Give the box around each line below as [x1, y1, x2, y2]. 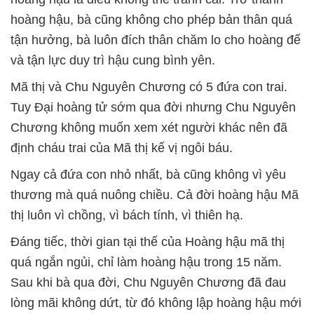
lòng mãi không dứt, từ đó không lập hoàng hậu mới [11, 295, 301, 310]
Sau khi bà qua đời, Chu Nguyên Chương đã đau [11, 275, 286, 289]
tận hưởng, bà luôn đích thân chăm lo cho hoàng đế [11, 32, 301, 47]
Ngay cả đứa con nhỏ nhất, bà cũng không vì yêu [11, 167, 286, 182]
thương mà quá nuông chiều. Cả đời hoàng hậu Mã [11, 187, 299, 202]
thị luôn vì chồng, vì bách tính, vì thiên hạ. [11, 207, 243, 222]
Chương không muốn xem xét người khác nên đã [11, 120, 287, 135]
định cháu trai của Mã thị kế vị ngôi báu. [11, 140, 233, 155]
